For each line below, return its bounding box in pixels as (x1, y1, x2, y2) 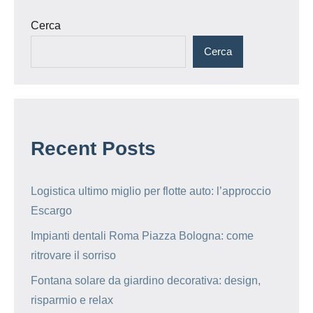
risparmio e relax (31, 293, 113, 306)
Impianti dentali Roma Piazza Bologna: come (31, 229, 254, 242)
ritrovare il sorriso (31, 249, 116, 261)
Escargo (31, 204, 72, 217)
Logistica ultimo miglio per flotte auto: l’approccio (31, 184, 271, 197)
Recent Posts (31, 137, 156, 159)
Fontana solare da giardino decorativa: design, (31, 274, 261, 286)
